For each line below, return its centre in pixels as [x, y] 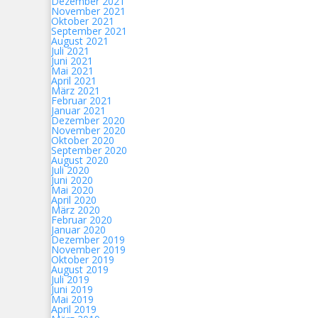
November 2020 [88, 130]
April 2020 [74, 200]
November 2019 [88, 250]
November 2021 [88, 11]
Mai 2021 [72, 71]
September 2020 [89, 150]
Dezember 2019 [88, 240]
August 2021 [80, 41]
